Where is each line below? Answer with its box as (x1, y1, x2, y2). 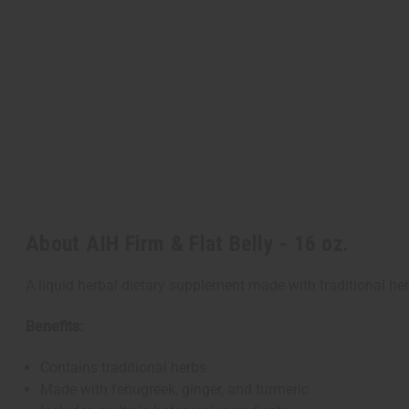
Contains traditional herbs (40, 359, 207, 377)
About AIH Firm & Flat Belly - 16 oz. (26, 231, 349, 257)
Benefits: (26, 318, 83, 336)
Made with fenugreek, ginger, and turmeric (40, 381, 309, 399)
